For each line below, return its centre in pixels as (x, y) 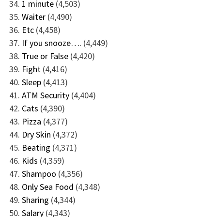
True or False (45, 56)
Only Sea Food (47, 186)
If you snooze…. (51, 43)
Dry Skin (36, 134)
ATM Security (45, 95)
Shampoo (39, 173)
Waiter (33, 16)
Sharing (35, 200)
